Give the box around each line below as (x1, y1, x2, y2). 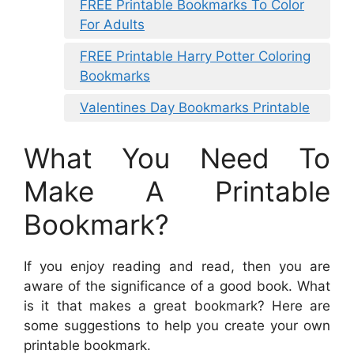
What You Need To (24, 141, 330, 175)
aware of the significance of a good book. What (24, 278, 330, 295)
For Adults (80, 16, 145, 32)
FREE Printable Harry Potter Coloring (80, 47, 311, 64)
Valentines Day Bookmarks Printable (80, 99, 310, 115)
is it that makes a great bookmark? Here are (24, 298, 330, 314)
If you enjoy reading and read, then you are (24, 258, 330, 275)
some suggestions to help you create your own (24, 318, 330, 334)
